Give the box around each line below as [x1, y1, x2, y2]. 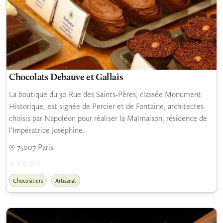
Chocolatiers [13, 177, 43, 184]
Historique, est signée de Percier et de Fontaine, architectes [9, 101, 204, 111]
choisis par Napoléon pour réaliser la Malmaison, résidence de [9, 113, 207, 123]
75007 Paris [15, 142, 53, 152]
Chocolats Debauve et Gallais [9, 73, 123, 83]
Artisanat [55, 177, 76, 184]
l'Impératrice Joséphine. [9, 125, 85, 135]
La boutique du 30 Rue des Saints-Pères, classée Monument [9, 89, 201, 99]
